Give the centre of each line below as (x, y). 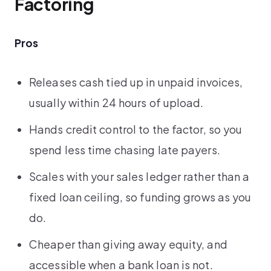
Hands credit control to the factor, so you (136, 129)
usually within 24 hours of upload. (116, 102)
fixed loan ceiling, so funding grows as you (140, 197)
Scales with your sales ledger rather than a (139, 176)
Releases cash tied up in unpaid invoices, (136, 82)
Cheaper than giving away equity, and (128, 244)
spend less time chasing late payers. (125, 149)
